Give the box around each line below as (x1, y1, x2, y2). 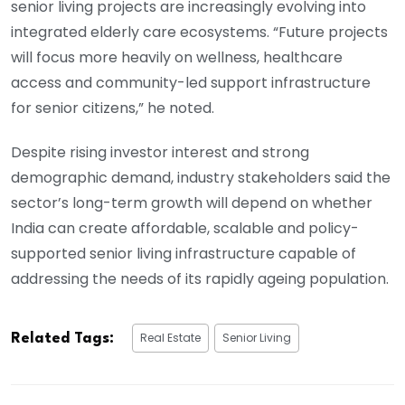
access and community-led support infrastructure (11, 72, 371, 94)
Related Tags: (11, 331, 114, 347)
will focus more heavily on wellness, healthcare (11, 47, 343, 69)
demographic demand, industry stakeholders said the (11, 167, 391, 189)
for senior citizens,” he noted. (11, 98, 214, 119)
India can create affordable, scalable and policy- (11, 218, 359, 240)
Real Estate (140, 330, 201, 346)
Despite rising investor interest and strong (11, 142, 309, 164)
